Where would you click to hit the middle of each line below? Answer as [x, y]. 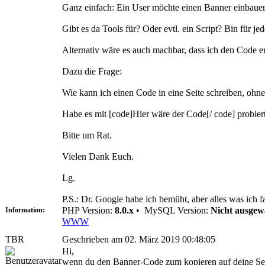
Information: [25, 210]
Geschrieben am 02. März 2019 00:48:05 [139, 239]
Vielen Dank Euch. [98, 156]
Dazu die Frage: [92, 71]
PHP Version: [88, 210]
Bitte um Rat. [87, 135]
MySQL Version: [176, 210]
